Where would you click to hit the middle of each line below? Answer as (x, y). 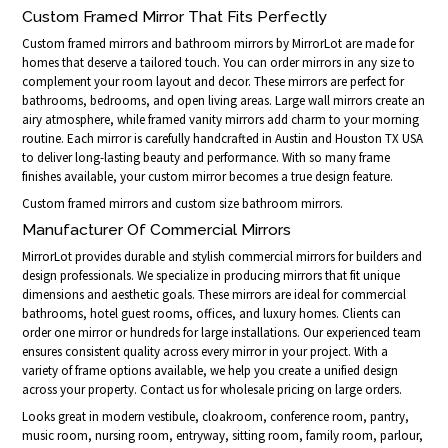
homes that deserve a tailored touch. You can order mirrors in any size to (219, 63)
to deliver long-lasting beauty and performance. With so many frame (206, 158)
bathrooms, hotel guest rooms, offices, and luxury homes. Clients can (212, 314)
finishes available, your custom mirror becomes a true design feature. (208, 177)
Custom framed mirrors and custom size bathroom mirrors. (183, 204)
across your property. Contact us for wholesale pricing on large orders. (212, 390)
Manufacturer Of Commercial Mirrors (157, 230)
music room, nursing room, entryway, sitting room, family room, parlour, (223, 436)
